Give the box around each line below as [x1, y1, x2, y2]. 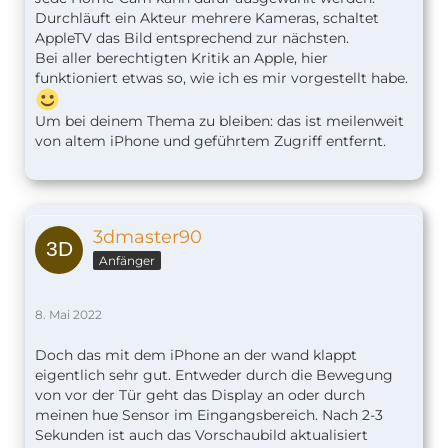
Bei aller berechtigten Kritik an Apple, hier [35, 49, 328, 68]
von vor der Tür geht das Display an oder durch [35, 386, 365, 405]
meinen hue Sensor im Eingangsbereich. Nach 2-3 [35, 406, 383, 425]
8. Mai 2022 [35, 307, 102, 323]
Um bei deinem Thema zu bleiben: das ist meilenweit [35, 112, 404, 131]
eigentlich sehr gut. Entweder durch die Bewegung [35, 366, 393, 385]
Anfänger [99, 253, 155, 269]
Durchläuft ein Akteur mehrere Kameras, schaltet [35, 9, 379, 28]
